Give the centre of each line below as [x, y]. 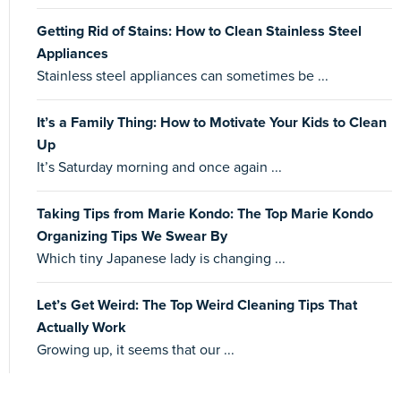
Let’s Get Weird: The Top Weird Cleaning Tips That [197, 305]
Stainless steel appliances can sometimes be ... [183, 76]
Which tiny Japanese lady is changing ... [161, 258]
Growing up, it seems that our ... [136, 350]
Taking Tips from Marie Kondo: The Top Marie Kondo [205, 213]
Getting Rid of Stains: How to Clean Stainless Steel [199, 31]
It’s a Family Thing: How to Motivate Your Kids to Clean [212, 122]
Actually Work [81, 327]
